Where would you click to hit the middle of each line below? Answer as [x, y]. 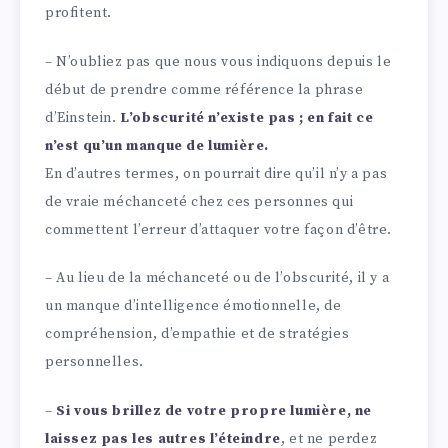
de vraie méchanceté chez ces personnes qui [199, 201]
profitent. [78, 12]
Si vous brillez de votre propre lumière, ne [214, 411]
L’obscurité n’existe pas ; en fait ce [247, 117]
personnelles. [94, 362]
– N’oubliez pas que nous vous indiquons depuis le [218, 61]
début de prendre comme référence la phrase [204, 89]
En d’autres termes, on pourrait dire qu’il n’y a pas [216, 173]
